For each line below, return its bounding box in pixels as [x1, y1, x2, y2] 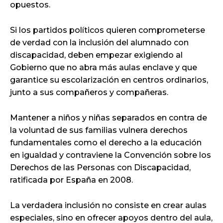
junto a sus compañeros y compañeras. [10, 87, 168, 97]
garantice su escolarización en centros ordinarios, [10, 75, 208, 85]
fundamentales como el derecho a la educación [10, 137, 202, 147]
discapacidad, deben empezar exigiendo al [10, 50, 183, 60]
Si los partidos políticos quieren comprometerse [10, 25, 205, 35]
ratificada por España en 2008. [10, 175, 133, 185]
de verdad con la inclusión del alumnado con [10, 37, 189, 47]
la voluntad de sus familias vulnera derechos [10, 125, 188, 135]
